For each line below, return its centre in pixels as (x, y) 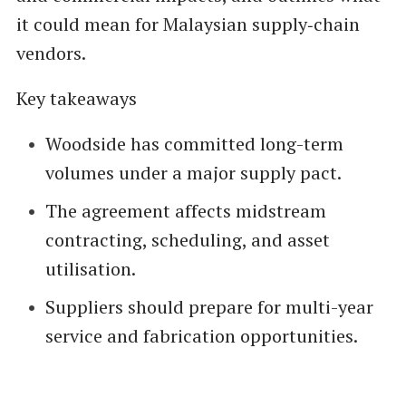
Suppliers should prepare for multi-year (209, 306)
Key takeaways (76, 98)
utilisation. (90, 268)
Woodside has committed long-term (194, 143)
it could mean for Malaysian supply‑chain (188, 24)
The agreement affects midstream (185, 210)
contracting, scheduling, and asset (187, 239)
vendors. (51, 53)
